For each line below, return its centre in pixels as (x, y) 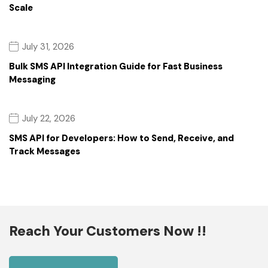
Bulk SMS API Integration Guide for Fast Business (116, 66)
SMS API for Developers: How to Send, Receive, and (121, 138)
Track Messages (45, 151)
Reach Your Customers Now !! (108, 231)
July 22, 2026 (49, 118)
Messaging (32, 79)
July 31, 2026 (48, 46)
